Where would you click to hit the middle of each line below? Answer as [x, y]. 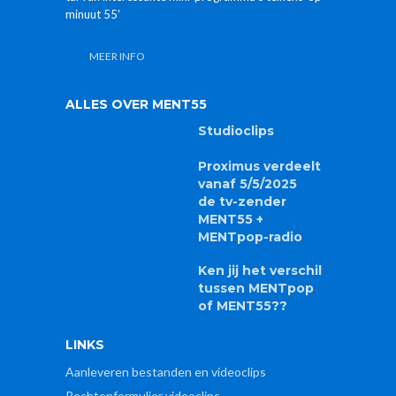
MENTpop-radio [250, 237]
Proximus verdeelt [259, 167]
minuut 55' [93, 15]
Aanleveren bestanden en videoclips [166, 372]
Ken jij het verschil [260, 271]
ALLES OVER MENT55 [136, 105]
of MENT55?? [243, 306]
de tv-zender [242, 202]
